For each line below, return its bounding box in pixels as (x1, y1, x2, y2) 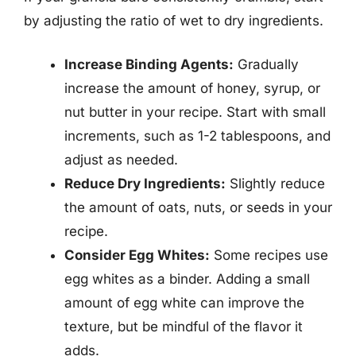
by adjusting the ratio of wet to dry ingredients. (24, 12, 323, 29)
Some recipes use (210, 247, 328, 263)
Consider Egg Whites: (64, 247, 210, 263)
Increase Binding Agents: (64, 56, 234, 72)
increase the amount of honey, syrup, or (64, 80, 320, 96)
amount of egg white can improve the (64, 295, 304, 311)
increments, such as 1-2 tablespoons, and (64, 128, 331, 144)
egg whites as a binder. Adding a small (64, 271, 310, 287)
